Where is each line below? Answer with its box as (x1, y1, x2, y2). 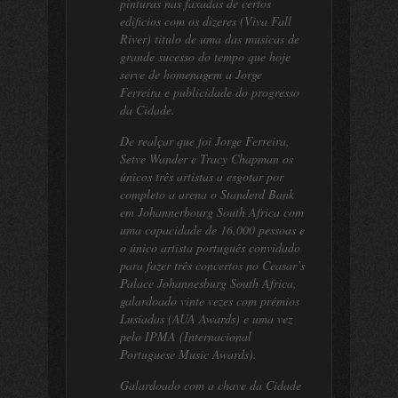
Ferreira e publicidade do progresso (120, 84, 299, 100)
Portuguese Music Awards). (120, 346, 257, 362)
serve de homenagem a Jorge (120, 66, 262, 83)
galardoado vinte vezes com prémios (120, 292, 299, 309)
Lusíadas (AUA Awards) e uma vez (120, 310, 292, 327)
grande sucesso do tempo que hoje (120, 48, 291, 65)
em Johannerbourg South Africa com (120, 203, 304, 220)
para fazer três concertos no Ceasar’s (120, 257, 305, 274)
